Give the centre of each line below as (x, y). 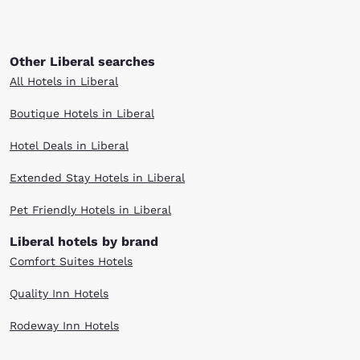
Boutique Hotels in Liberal (82, 113)
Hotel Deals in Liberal (69, 145)
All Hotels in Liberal (64, 81)
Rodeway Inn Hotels (64, 325)
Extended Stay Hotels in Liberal (97, 178)
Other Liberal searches (82, 61)
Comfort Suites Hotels (71, 261)
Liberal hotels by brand (84, 241)
